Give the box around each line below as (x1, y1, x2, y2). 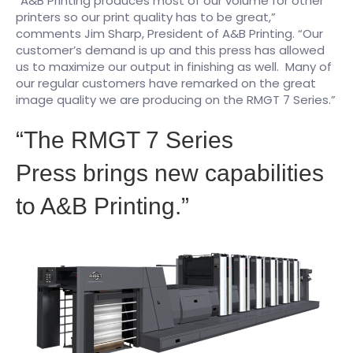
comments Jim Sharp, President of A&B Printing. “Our (16, 25, 323, 43)
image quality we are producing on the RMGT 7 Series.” (16, 91, 336, 109)
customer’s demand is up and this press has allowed (16, 42, 325, 59)
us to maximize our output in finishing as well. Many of (16, 58, 332, 76)
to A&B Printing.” (16, 193, 189, 220)
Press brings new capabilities (16, 160, 324, 187)
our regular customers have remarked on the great (16, 75, 316, 92)
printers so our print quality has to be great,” (16, 9, 276, 26)
